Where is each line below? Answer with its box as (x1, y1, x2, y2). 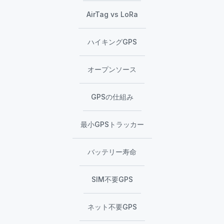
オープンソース (87, 65, 136, 74)
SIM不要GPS (91, 175, 133, 184)
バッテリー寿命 (87, 147, 136, 156)
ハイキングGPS (87, 37, 137, 46)
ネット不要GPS (87, 202, 137, 211)
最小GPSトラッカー (80, 120, 144, 129)
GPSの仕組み (90, 92, 133, 101)
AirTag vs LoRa (86, 10, 138, 19)
